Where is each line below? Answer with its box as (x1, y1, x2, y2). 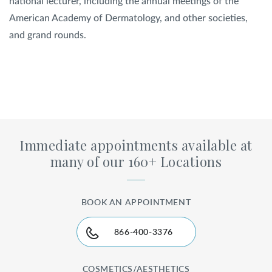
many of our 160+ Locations (50, 152, 222, 171)
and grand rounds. (9, 30, 86, 40)
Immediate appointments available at (19, 135, 253, 154)
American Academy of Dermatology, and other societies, (9, 13, 248, 23)
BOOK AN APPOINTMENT (81, 198, 191, 207)
